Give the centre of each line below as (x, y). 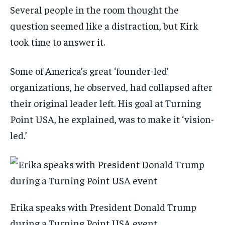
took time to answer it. (58, 42)
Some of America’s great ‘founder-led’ (89, 71)
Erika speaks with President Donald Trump (103, 207)
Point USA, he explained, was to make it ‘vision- (112, 119)
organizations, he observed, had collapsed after (111, 87)
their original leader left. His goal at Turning (105, 103)
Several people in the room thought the (94, 10)
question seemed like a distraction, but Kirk (104, 26)
